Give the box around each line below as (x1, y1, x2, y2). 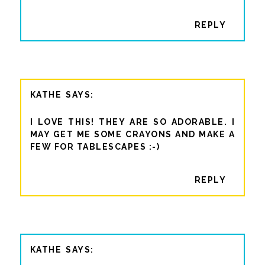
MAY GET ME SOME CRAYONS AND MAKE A (30, 129, 235, 139)
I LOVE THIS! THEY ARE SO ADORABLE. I (30, 117, 235, 127)
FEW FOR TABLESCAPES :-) (30, 141, 160, 151)
